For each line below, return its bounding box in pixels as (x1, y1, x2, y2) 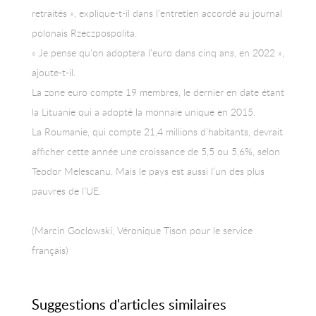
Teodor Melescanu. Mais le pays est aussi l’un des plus (31, 164, 265, 178)
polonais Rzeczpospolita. (31, 25, 137, 39)
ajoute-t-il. (31, 65, 75, 79)
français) (31, 243, 68, 257)
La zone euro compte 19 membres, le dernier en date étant (31, 85, 284, 99)
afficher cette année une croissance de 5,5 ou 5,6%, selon (31, 144, 280, 158)
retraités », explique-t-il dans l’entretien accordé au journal (31, 6, 282, 20)
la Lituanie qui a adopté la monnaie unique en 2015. (31, 104, 255, 119)
